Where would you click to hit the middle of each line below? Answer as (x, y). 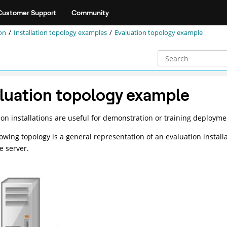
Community (90, 12)
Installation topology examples (60, 33)
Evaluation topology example (158, 33)
